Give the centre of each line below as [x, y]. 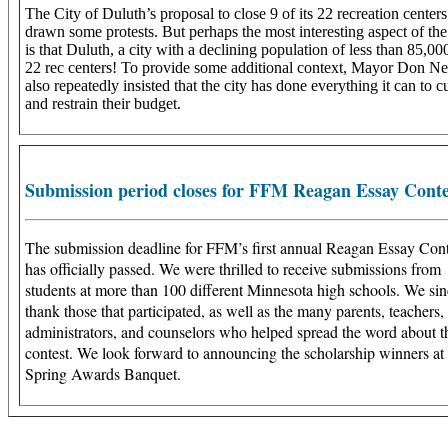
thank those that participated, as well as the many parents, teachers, [234, 310]
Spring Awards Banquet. [105, 373]
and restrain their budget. [103, 103]
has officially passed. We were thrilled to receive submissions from [233, 268]
